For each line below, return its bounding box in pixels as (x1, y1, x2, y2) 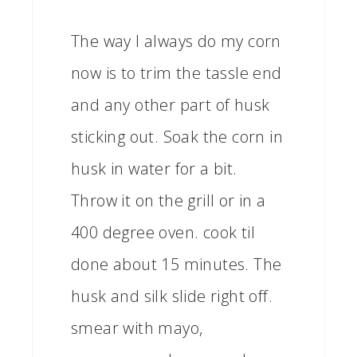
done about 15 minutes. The (71, 253, 282, 275)
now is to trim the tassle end (71, 62, 282, 84)
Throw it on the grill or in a (71, 190, 266, 211)
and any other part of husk (71, 94, 270, 116)
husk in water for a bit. (71, 158, 237, 179)
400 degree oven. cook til (71, 222, 255, 243)
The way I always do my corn (71, 30, 281, 52)
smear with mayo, (71, 317, 203, 339)
